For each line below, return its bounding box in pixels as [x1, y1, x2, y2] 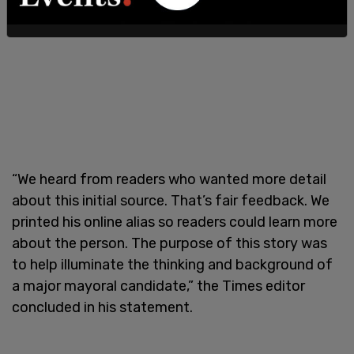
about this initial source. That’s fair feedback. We [12, 191, 330, 209]
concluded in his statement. [12, 298, 193, 316]
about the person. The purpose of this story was [12, 234, 327, 252]
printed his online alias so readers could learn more [12, 213, 337, 231]
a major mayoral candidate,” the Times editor [12, 277, 305, 295]
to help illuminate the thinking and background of [12, 255, 333, 273]
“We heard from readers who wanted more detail [12, 170, 326, 188]
